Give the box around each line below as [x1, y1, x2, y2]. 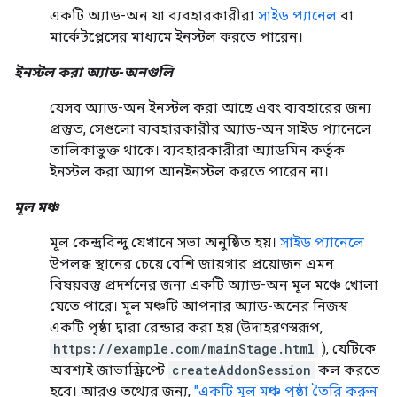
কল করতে [315, 361, 380, 378]
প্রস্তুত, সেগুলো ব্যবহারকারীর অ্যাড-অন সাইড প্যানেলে [50, 120, 371, 137]
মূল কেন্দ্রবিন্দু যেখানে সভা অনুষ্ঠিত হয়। [50, 233, 280, 251]
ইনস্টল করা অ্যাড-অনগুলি [14, 63, 173, 81]
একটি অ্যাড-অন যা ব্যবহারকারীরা [50, 6, 258, 24]
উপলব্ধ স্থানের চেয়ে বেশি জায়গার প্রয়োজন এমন [50, 254, 334, 272]
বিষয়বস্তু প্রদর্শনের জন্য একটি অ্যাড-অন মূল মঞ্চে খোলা [50, 276, 378, 293]
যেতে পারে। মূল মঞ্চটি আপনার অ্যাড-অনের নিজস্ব [50, 297, 347, 315]
